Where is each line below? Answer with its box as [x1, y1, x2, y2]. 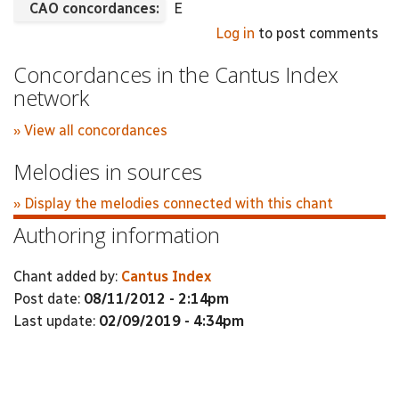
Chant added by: [13, 267, 121, 285]
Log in [216, 25, 255, 42]
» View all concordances [13, 121, 167, 139]
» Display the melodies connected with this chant [13, 195, 333, 212]
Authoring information [13, 220, 220, 249]
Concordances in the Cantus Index [13, 60, 338, 89]
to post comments [255, 25, 379, 42]
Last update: [13, 312, 99, 330]
